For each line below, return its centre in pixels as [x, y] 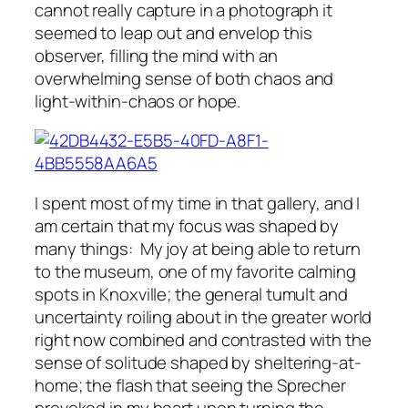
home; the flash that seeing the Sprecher [190, 385]
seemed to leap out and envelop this [173, 32]
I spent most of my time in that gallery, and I [198, 203]
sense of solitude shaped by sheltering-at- [198, 362]
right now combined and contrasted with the [203, 339]
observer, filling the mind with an [156, 55]
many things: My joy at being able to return [198, 248]
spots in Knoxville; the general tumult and [191, 294]
